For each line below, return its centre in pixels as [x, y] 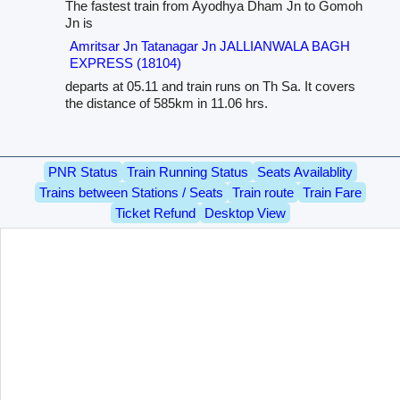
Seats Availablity [304, 172]
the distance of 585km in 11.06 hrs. [166, 104]
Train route [262, 193]
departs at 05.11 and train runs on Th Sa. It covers [210, 87]
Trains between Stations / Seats [131, 193]
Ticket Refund [155, 213]
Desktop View [245, 213]
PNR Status [83, 172]
